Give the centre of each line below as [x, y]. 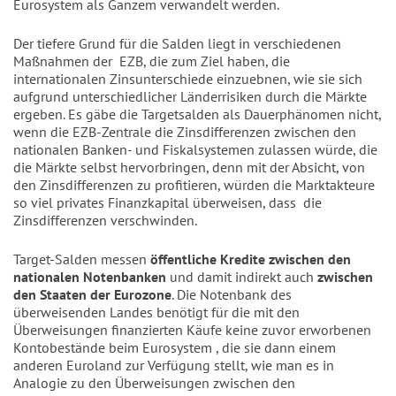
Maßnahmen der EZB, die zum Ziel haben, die [152, 61]
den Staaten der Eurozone [92, 295]
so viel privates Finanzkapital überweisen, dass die [168, 203]
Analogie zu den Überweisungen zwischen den [154, 383]
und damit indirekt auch [242, 277]
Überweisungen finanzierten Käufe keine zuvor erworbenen [192, 330]
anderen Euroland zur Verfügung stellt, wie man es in [174, 366]
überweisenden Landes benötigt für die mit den [156, 312]
